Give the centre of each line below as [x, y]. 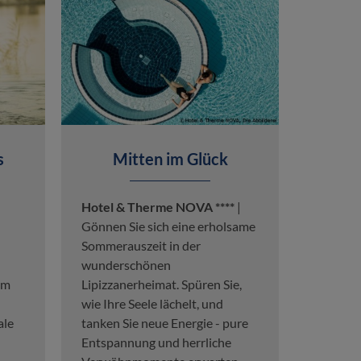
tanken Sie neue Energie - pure [165, 322]
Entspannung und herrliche [156, 342]
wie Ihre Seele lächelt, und [152, 303]
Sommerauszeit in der [141, 245]
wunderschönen [126, 264]
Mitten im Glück [170, 158]
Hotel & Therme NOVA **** [158, 206]
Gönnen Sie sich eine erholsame [168, 226]
